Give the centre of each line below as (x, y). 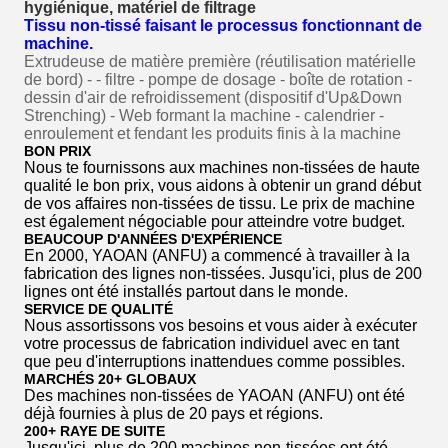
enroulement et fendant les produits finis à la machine (212, 133)
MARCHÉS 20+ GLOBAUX (110, 379)
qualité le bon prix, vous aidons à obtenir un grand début (222, 185)
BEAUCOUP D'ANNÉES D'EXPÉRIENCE (153, 239)
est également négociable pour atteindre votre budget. (214, 221)
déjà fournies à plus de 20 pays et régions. (173, 413)
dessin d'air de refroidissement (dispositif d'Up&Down (213, 97)
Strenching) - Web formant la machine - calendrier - (204, 115)
